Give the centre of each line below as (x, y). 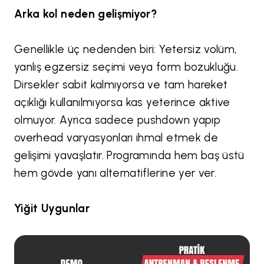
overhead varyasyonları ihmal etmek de (116, 138)
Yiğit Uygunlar (52, 209)
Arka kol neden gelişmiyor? (86, 14)
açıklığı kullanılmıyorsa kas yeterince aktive (122, 103)
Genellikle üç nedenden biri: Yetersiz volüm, (126, 49)
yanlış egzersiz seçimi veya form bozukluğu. (126, 67)
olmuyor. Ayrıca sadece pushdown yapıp (118, 120)
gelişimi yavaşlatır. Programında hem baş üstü (129, 156)
